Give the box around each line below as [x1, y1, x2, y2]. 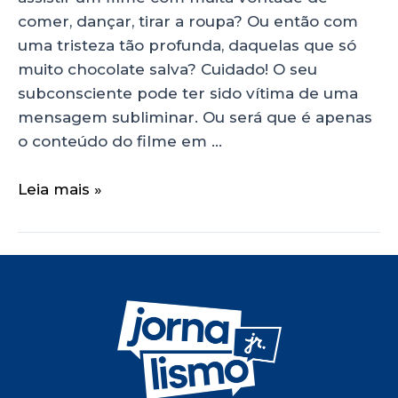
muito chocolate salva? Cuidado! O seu [18, 60, 317, 78]
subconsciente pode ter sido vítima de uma [18, 84, 358, 102]
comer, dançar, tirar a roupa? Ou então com [18, 12, 358, 30]
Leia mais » [18, 179, 102, 198]
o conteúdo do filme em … [18, 131, 222, 150]
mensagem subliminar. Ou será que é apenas [18, 107, 372, 126]
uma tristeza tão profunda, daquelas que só [18, 36, 356, 54]
